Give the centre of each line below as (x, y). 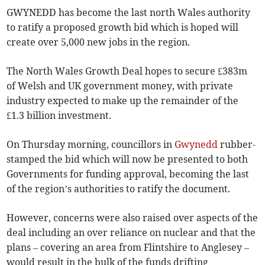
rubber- (237, 145)
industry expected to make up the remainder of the (123, 101)
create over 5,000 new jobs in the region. (98, 42)
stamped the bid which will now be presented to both (127, 159)
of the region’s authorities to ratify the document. (119, 189)
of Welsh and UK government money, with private (120, 86)
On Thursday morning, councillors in (91, 145)
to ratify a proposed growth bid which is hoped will (123, 28)
